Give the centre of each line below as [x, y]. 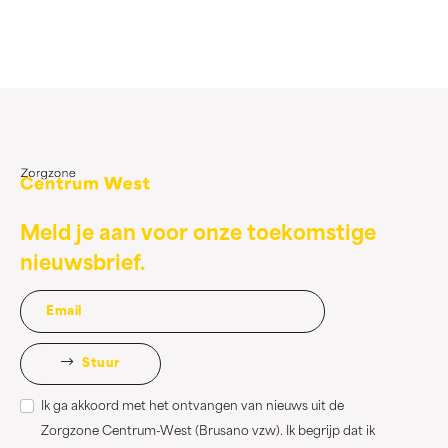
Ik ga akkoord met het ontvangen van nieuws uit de [192, 407]
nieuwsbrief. [82, 265]
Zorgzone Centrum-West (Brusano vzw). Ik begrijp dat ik [208, 432]
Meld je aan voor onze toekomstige [198, 235]
